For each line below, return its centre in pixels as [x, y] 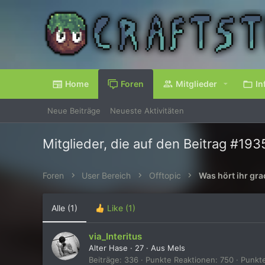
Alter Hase [108, 248]
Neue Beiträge [74, 110]
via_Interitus [115, 237]
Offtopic [165, 175]
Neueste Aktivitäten [147, 110]
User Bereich [106, 175]
